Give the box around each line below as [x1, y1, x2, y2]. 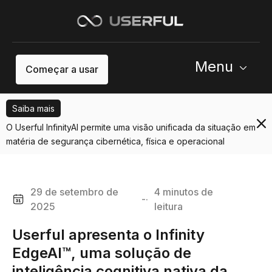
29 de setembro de [30, 185, 118, 198]
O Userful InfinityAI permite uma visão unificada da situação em [6, 121, 256, 132]
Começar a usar [25, 63, 98, 75]
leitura [154, 200, 183, 212]
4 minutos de [154, 185, 213, 198]
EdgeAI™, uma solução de [12, 243, 191, 262]
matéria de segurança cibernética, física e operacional [6, 135, 225, 146]
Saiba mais [12, 103, 55, 114]
